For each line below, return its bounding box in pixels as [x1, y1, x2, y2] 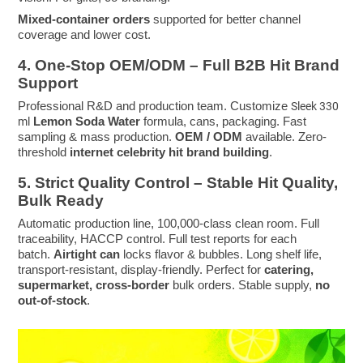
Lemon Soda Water [30, 114, 141, 129]
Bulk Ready [18, 192, 105, 210]
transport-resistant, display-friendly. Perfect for [18, 263, 265, 277]
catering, [264, 263, 314, 277]
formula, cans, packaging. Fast [140, 114, 307, 129]
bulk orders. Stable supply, [169, 278, 316, 293]
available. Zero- [242, 130, 327, 144]
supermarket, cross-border [18, 278, 170, 293]
